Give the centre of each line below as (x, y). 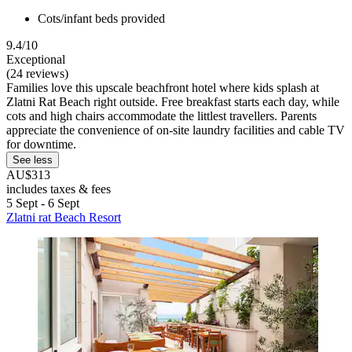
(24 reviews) (37, 74)
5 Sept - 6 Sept (43, 203)
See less (33, 160)
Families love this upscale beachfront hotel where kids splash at (163, 88)
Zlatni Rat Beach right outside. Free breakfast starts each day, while (173, 102)
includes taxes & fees (59, 189)
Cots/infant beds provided (101, 19)
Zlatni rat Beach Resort (64, 218)
